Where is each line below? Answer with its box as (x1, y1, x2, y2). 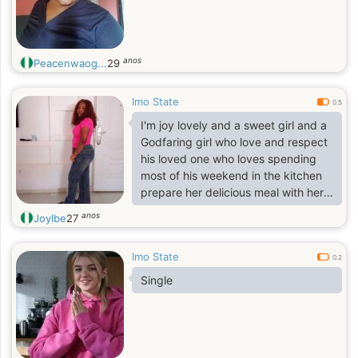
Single (141, 273, 173, 287)
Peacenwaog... (34, 57, 107, 70)
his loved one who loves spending (141, 152, 316, 165)
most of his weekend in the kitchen (141, 169, 322, 182)
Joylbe (34, 212, 66, 225)
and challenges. (141, 10, 223, 23)
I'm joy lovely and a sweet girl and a (141, 118, 327, 132)
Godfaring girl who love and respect (141, 135, 328, 149)
